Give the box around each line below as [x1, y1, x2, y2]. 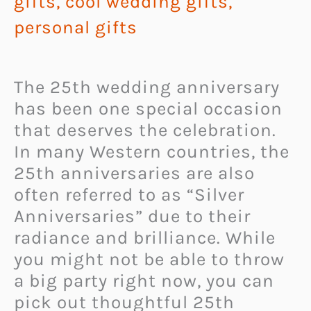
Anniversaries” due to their [14, 205, 251, 228]
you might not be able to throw [14, 249, 285, 271]
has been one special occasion [14, 98, 283, 120]
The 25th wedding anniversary [14, 76, 280, 99]
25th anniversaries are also [14, 162, 255, 185]
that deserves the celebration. [14, 119, 276, 142]
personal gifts [14, 17, 137, 39]
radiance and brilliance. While [14, 227, 276, 249]
